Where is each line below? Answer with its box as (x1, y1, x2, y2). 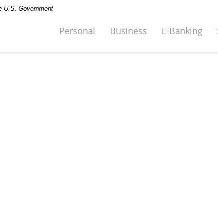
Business (110, 24, 147, 36)
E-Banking (162, 24, 202, 36)
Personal (59, 24, 95, 36)
